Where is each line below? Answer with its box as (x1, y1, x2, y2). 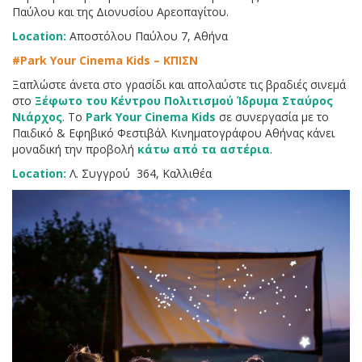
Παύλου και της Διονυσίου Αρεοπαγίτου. (12, 4, 229, 20)
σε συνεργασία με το (216, 109, 329, 125)
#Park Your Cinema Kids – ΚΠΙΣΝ (12, 53, 198, 69)
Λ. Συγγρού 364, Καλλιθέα (66, 166, 212, 182)
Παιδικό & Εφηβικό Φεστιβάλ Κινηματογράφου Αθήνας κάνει (12, 125, 335, 141)
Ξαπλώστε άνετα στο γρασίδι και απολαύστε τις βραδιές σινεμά (12, 77, 346, 93)
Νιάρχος (12, 109, 62, 125)
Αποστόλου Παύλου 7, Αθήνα (66, 28, 228, 44)
